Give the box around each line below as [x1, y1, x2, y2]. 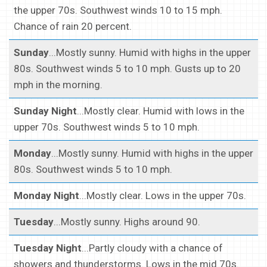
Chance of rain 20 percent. [14, 20, 132, 33]
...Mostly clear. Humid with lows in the [77, 105, 244, 117]
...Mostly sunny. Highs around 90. [54, 216, 200, 228]
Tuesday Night [14, 242, 82, 254]
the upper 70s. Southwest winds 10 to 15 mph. [14, 4, 222, 17]
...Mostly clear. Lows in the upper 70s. [79, 190, 246, 202]
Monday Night [14, 190, 79, 202]
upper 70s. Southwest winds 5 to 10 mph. [14, 121, 200, 133]
